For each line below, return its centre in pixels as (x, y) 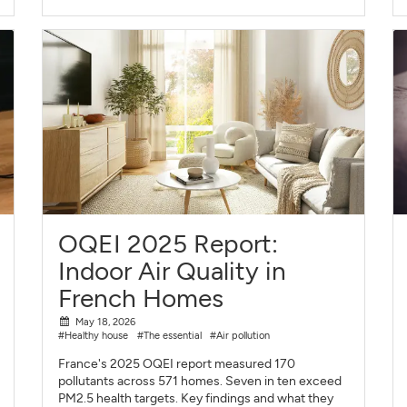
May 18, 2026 (105, 321)
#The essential (169, 335)
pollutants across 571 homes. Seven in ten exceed (200, 381)
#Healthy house (94, 335)
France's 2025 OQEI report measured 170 (177, 363)
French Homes (141, 298)
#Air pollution (240, 335)
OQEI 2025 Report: (169, 244)
